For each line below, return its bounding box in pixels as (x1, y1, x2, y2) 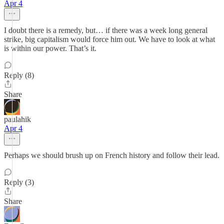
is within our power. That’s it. (4, 44, 96, 52)
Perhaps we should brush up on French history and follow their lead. (4, 151, 219, 159)
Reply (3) (4, 178, 34, 186)
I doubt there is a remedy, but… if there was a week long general (4, 26, 207, 34)
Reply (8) (4, 71, 34, 79)
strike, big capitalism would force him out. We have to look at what (4, 35, 215, 43)
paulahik (4, 115, 31, 123)
